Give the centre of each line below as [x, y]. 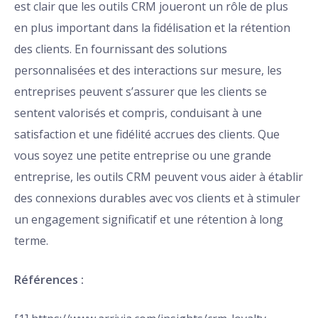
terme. [31, 241]
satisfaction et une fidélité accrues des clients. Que [147, 135]
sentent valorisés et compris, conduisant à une [138, 113]
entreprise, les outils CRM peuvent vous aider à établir [159, 177]
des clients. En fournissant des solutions [121, 49]
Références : [49, 280]
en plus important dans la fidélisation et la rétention [152, 28]
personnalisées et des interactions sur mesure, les [148, 71]
